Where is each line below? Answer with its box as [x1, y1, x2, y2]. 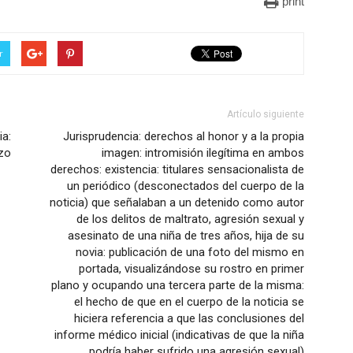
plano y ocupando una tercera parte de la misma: [51, 278, 304, 292]
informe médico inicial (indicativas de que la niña [54, 328, 304, 342]
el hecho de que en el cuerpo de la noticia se [74, 295, 304, 309]
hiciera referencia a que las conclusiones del [74, 311, 304, 325]
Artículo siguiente [227, 109, 304, 120]
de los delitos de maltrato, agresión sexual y [76, 212, 304, 226]
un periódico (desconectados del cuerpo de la [67, 179, 304, 193]
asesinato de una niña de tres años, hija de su [68, 229, 304, 243]
